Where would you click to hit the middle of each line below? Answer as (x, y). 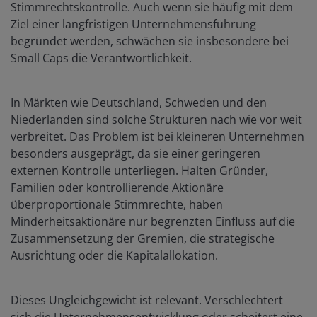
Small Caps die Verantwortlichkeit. (101, 58)
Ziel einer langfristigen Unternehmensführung (133, 24)
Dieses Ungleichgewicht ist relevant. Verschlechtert (147, 300)
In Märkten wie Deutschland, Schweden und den (139, 102)
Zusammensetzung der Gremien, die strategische (143, 238)
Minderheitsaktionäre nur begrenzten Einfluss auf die (153, 221)
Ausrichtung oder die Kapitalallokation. (114, 255)
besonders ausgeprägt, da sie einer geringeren (136, 153)
